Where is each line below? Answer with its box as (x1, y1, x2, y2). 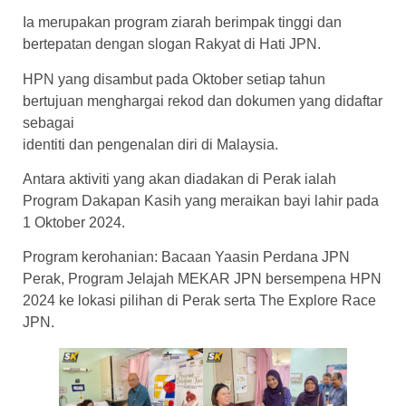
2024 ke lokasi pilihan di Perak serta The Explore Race (23, 293, 376, 309)
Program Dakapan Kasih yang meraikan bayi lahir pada (23, 193, 379, 209)
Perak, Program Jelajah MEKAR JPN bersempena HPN (23, 271, 382, 287)
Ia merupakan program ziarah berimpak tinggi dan (23, 14, 342, 31)
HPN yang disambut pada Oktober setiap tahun (23, 71, 325, 87)
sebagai (23, 114, 74, 130)
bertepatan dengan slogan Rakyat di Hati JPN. (23, 36, 321, 53)
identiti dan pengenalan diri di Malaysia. (23, 136, 278, 152)
